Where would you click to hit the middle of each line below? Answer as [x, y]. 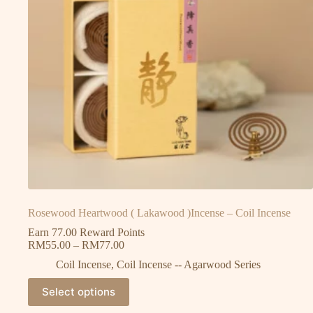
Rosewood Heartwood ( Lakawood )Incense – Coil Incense [159, 212]
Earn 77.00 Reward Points [86, 232]
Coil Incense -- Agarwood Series [189, 264]
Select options [79, 292]
